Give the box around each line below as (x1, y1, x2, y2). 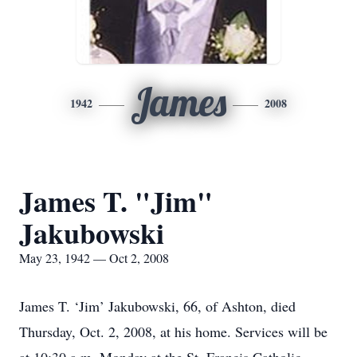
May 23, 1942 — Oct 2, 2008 (19, 249, 169, 266)
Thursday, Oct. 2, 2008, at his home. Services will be (19, 322, 328, 341)
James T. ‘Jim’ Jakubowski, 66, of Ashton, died (19, 296, 296, 316)
